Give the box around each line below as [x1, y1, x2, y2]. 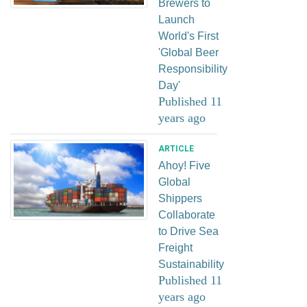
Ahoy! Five [158, 159, 210, 171]
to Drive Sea [158, 225, 219, 237]
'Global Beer [158, 46, 219, 58]
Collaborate [158, 208, 215, 221]
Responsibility [158, 62, 228, 75]
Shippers [158, 192, 202, 204]
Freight [158, 241, 193, 254]
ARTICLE [158, 143, 194, 153]
